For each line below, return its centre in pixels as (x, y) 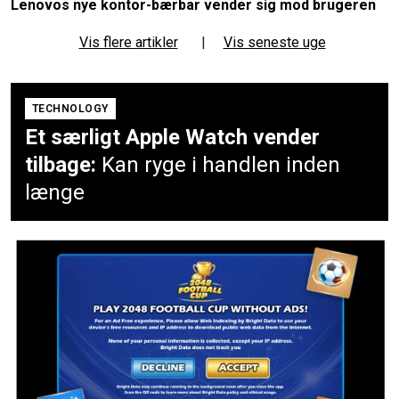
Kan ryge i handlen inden (221, 165)
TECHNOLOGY (70, 109)
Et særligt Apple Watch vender (172, 138)
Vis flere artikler (128, 43)
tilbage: (61, 165)
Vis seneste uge (274, 43)
